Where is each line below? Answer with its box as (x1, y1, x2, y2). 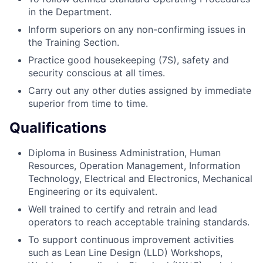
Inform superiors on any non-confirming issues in (28, 23, 245, 35)
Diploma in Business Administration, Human (28, 146, 221, 159)
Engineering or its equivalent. (28, 185, 157, 197)
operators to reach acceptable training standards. (28, 215, 249, 228)
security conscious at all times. (28, 66, 165, 79)
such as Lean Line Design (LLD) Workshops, (28, 246, 222, 258)
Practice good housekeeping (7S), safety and (28, 53, 229, 66)
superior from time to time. (28, 97, 148, 109)
